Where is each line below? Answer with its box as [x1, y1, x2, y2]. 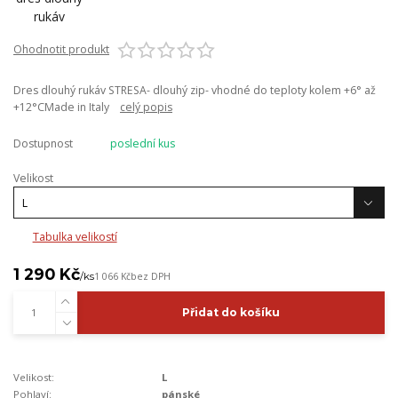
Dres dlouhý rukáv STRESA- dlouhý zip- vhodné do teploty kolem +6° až [13, 83, 376, 99]
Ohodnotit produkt [13, 42, 109, 57]
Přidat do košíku [181, 306, 280, 320]
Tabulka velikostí [32, 228, 117, 244]
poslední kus [109, 136, 175, 152]
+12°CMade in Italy [13, 99, 120, 115]
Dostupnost [13, 136, 73, 152]
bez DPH [131, 270, 171, 283]
